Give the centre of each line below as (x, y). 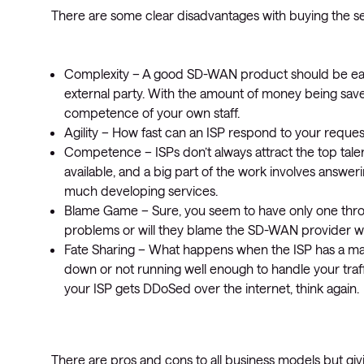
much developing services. (141, 191)
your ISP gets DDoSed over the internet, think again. (212, 288)
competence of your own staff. (152, 113)
